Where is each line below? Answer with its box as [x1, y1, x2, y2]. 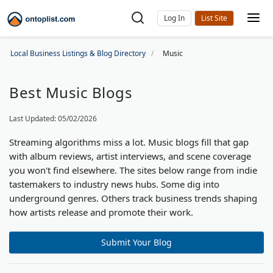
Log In [164, 13, 185, 23]
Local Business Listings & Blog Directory [10, 48, 146, 58]
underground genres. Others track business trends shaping [9, 192, 257, 204]
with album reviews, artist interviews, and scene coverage [9, 150, 251, 162]
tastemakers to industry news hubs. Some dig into [9, 178, 219, 190]
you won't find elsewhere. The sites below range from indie [9, 164, 257, 176]
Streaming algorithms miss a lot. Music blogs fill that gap [9, 136, 249, 148]
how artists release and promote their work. [9, 206, 193, 218]
